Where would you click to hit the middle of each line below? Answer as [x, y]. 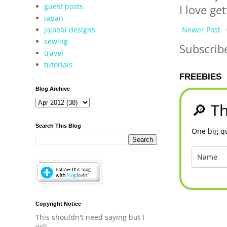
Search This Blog [58, 126]
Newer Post [201, 30]
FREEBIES [200, 77]
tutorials [59, 64]
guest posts [64, 6]
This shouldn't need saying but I [90, 217]
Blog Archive [53, 89]
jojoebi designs [70, 29]
